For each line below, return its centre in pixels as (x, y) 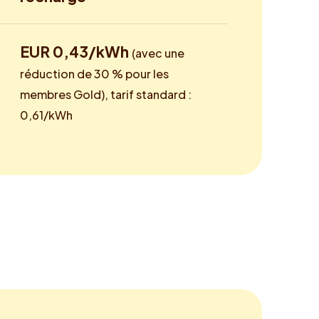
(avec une (158, 53)
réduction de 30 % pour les (94, 74)
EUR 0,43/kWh (76, 52)
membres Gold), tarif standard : (106, 95)
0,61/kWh (46, 115)
